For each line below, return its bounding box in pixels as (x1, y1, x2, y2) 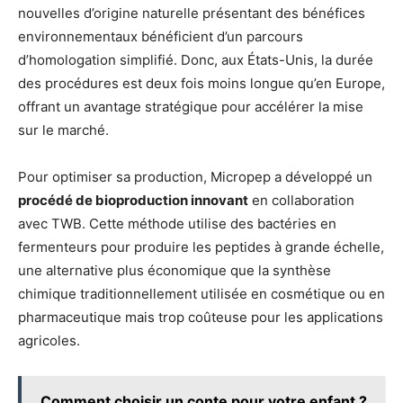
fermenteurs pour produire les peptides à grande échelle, (18, 238, 384, 255)
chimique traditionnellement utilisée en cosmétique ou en (18, 285, 385, 302)
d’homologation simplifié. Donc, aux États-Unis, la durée (18, 51, 373, 68)
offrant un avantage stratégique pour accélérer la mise (18, 98, 363, 115)
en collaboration (248, 192, 354, 209)
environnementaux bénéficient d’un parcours (18, 28, 303, 45)
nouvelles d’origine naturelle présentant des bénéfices (18, 4, 365, 22)
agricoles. (18, 332, 80, 349)
